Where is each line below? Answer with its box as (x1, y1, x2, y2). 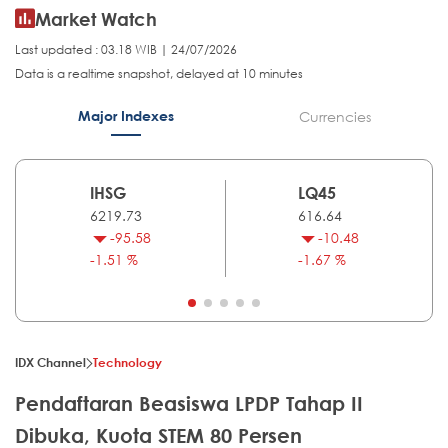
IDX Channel (15, 354, 86, 371)
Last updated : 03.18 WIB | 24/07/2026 (15, 41, 237, 59)
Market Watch (35, 8, 157, 31)
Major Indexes (77, 107, 174, 125)
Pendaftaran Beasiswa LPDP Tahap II (15, 392, 363, 416)
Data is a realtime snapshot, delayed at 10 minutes (15, 65, 303, 83)
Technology (93, 354, 162, 371)
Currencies (298, 107, 371, 127)
